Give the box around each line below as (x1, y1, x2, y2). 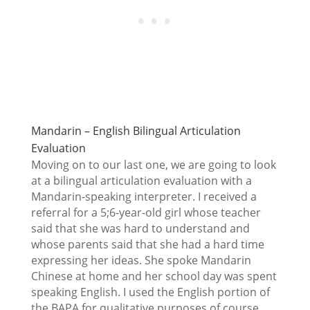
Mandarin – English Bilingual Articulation (30, 122, 241, 138)
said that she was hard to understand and (30, 220, 250, 236)
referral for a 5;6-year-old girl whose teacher (30, 204, 261, 220)
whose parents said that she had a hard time (30, 236, 264, 252)
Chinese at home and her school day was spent (30, 268, 277, 284)
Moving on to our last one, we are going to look (30, 156, 276, 172)
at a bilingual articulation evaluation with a (30, 172, 252, 188)
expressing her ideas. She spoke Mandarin (30, 252, 251, 268)
